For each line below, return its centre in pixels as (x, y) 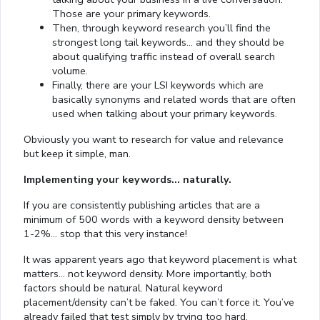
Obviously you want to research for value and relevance (154, 139)
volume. (70, 70)
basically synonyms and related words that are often (174, 99)
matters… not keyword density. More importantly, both (147, 273)
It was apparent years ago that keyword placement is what (160, 259)
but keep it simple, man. (77, 153)
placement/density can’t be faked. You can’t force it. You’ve (159, 302)
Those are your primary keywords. (131, 13)
